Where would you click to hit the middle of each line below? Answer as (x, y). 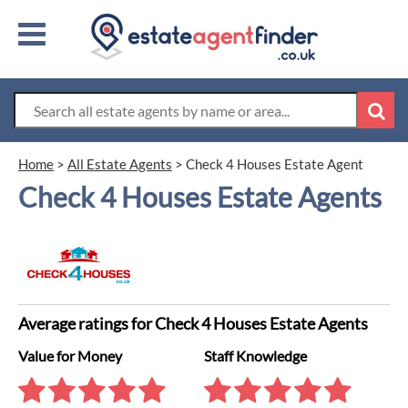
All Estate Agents (120, 164)
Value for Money (70, 356)
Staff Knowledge (255, 356)
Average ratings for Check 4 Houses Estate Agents (193, 323)
